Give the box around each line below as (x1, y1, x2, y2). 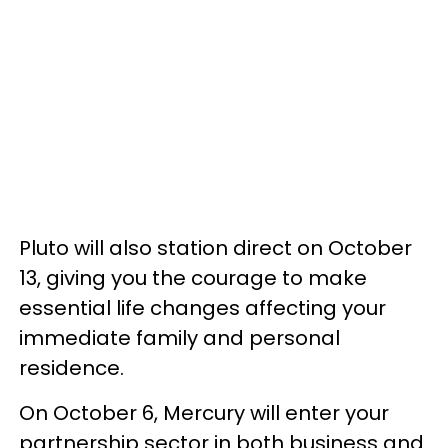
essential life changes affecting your (19, 294, 386, 322)
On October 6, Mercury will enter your (19, 399, 389, 427)
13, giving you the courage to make (19, 264, 367, 292)
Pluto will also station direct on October (19, 234, 412, 262)
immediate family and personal (19, 324, 340, 352)
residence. (19, 354, 124, 382)
